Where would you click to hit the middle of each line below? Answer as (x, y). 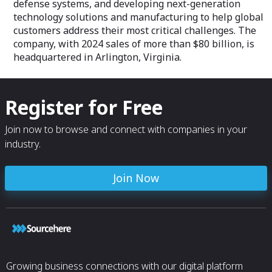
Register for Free (84, 107)
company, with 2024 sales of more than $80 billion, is (134, 44)
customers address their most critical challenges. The (135, 30)
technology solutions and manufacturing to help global (138, 17)
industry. (23, 144)
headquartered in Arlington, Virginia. (97, 57)
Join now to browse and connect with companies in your (126, 129)
